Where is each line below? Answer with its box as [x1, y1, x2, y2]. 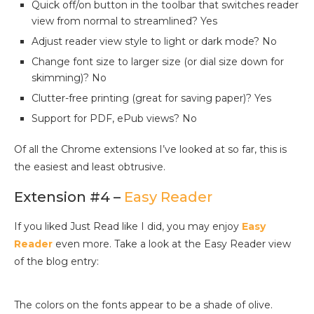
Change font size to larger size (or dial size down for [32, 55, 284, 69]
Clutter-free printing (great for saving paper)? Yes [32, 92, 271, 105]
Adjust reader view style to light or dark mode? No [32, 35, 277, 48]
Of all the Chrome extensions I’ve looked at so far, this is [14, 143, 287, 156]
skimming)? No [32, 71, 107, 85]
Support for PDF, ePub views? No [32, 112, 197, 125]
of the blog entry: [14, 255, 99, 268]
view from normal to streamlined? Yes [32, 15, 217, 28]
